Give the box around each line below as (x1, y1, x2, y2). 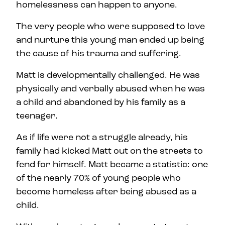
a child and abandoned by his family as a (16, 96, 185, 107)
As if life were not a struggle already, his (16, 132, 188, 143)
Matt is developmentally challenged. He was (16, 69, 200, 80)
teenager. (16, 110, 58, 121)
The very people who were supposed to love (16, 21, 205, 32)
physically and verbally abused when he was (16, 83, 205, 94)
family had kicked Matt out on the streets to (16, 145, 203, 156)
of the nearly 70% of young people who (16, 172, 181, 183)
